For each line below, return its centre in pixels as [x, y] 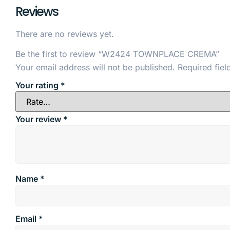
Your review [39, 119]
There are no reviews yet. [65, 34]
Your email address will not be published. [95, 67]
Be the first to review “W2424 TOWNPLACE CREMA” [117, 54]
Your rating [38, 85]
